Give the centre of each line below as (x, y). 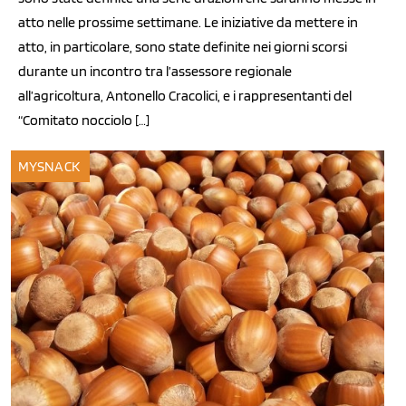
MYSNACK (49, 166)
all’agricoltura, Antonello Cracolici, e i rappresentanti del (185, 96)
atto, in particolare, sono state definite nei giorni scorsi (183, 47)
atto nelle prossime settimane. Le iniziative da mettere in (188, 23)
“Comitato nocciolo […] (84, 121)
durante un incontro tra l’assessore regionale (155, 72)
